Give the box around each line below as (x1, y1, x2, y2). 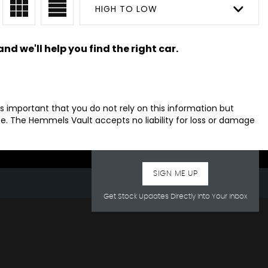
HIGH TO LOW (95, 3, 157, 16)
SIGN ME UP (153, 170, 197, 178)
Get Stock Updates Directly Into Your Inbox (103, 193, 247, 200)
